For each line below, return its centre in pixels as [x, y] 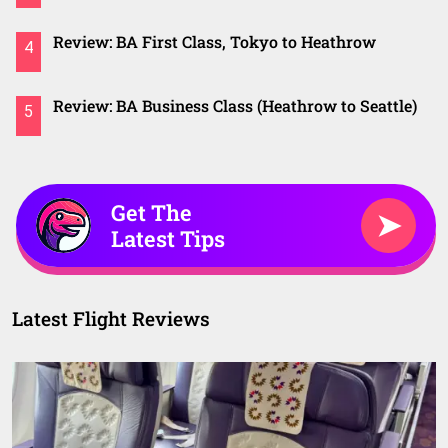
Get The [151, 212]
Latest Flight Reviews [111, 318]
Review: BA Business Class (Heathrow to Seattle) [235, 105]
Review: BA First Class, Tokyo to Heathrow [214, 41]
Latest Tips [168, 238]
